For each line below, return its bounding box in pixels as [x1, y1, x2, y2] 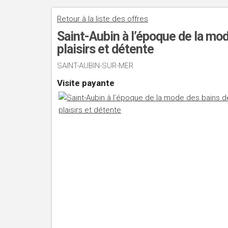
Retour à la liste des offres [57, 14, 148, 23]
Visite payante [57, 78, 115, 88]
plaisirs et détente [57, 42, 154, 56]
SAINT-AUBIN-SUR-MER [57, 61, 133, 70]
